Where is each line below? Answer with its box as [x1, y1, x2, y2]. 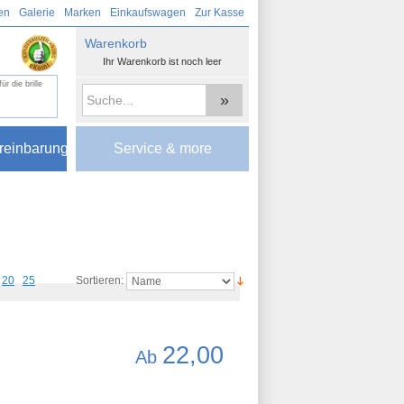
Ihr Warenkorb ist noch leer [103, 56, 222, 67]
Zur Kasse [195, 6, 244, 19]
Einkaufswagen [110, 6, 186, 19]
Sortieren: [76, 274, 124, 288]
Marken [64, 6, 101, 19]
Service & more [113, 141, 212, 156]
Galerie [19, 6, 55, 19]
